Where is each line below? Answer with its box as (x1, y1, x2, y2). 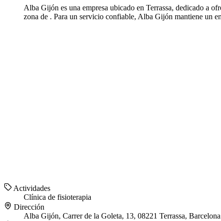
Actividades (12, 184, 50, 193)
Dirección (12, 203, 44, 212)
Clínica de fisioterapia (24, 193, 91, 202)
